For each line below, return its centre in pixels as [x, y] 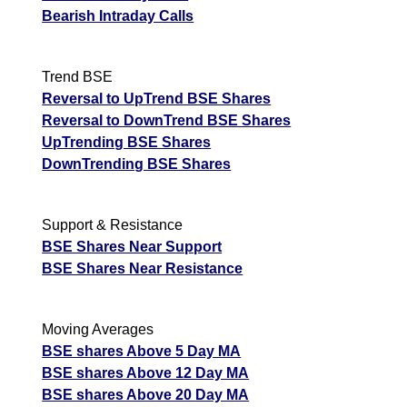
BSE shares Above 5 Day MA [142, 352]
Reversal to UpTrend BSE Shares [157, 99]
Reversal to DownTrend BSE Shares [167, 121]
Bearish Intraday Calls [118, 16]
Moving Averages [98, 330]
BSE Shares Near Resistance [143, 269]
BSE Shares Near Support [132, 247]
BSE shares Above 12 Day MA [146, 373]
